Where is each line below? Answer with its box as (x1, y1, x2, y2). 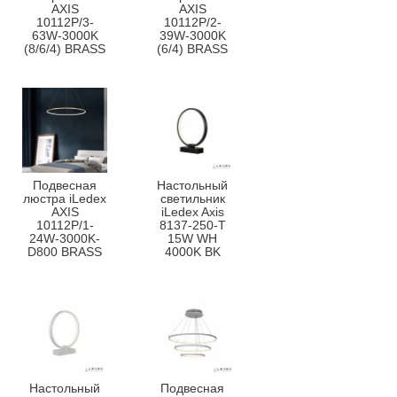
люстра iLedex (23, 191, 106, 206)
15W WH (167, 230, 217, 245)
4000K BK (164, 244, 221, 259)
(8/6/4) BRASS (24, 41, 105, 56)
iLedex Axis (160, 204, 224, 219)
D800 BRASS (27, 244, 102, 259)
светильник (160, 191, 225, 206)
